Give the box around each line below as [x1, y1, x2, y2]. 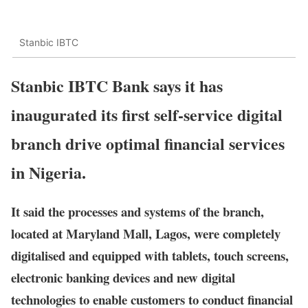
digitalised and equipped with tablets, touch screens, [11, 245, 289, 265]
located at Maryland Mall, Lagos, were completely [11, 223, 280, 243]
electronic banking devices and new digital [11, 267, 235, 287]
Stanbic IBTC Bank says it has [11, 73, 223, 98]
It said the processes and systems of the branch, [11, 201, 264, 221]
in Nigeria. [11, 159, 86, 184]
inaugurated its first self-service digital [11, 102, 283, 126]
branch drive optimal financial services [11, 131, 285, 155]
